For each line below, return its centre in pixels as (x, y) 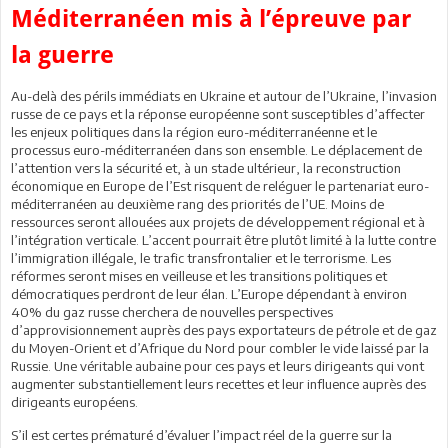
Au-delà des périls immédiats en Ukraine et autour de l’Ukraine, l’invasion (224, 95)
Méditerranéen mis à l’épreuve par (211, 18)
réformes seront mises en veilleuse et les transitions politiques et (199, 275)
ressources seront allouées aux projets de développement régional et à (218, 221)
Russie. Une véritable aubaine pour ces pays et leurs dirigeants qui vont (217, 365)
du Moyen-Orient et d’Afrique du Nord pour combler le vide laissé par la (220, 347)
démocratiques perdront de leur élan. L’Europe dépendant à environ (209, 293)
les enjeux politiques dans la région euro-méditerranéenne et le (194, 131)
